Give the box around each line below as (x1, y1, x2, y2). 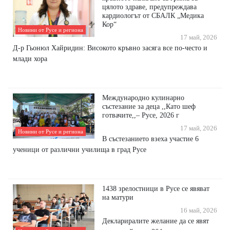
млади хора (13, 54, 47, 63)
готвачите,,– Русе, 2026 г (102, 111, 180, 120)
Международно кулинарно (102, 93, 185, 102)
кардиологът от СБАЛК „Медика (102, 11, 204, 20)
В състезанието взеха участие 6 (102, 135, 199, 143)
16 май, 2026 (177, 207, 217, 215)
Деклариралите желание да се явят (102, 217, 209, 225)
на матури (102, 193, 134, 202)
